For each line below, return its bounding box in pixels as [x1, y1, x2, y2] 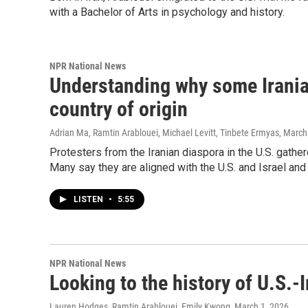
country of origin [49, 97, 188, 121]
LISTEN [74, 195, 105, 204]
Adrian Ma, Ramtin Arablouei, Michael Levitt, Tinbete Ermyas [49, 127, 279, 138]
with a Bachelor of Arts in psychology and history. [49, 5, 285, 19]
